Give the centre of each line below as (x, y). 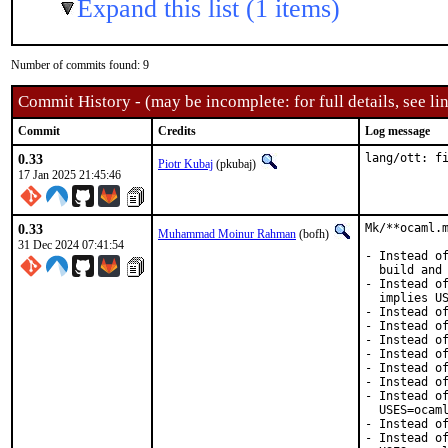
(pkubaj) (236, 164)
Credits (177, 131)
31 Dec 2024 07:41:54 (71, 245)
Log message (397, 131)
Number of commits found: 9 (80, 65)
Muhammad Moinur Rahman (227, 234)
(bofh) (314, 234)
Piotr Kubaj (185, 164)
